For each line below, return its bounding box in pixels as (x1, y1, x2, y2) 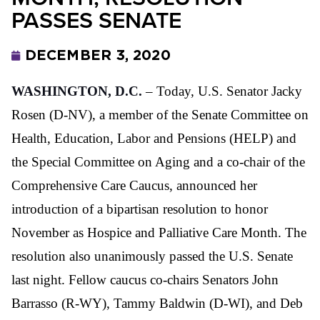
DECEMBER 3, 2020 (25, 48, 171, 63)
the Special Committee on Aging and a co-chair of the (11, 154, 305, 169)
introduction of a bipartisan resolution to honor (11, 201, 268, 216)
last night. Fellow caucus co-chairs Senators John (11, 271, 279, 287)
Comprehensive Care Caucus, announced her (11, 177, 257, 193)
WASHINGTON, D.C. (11, 83, 142, 99)
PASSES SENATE (11, 2, 181, 36)
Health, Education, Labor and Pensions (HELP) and (11, 130, 296, 146)
